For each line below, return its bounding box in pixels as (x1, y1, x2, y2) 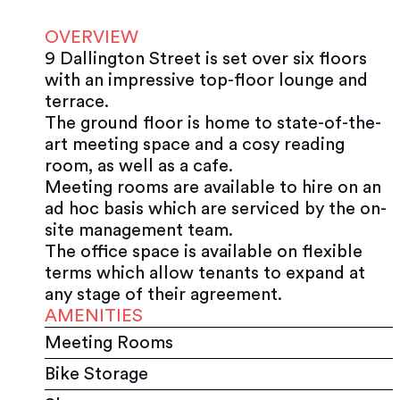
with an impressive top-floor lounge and (45, 71, 368, 89)
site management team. (45, 221, 233, 239)
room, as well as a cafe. (45, 156, 233, 175)
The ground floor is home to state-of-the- (45, 113, 381, 132)
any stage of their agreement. (45, 285, 282, 304)
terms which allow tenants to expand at (45, 263, 365, 282)
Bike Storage (45, 364, 148, 383)
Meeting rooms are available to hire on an (45, 178, 381, 196)
